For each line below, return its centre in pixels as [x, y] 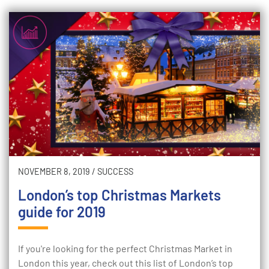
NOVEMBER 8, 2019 [54, 171]
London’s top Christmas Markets [119, 195]
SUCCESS [115, 171]
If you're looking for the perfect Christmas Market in [125, 248]
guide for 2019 [62, 212]
